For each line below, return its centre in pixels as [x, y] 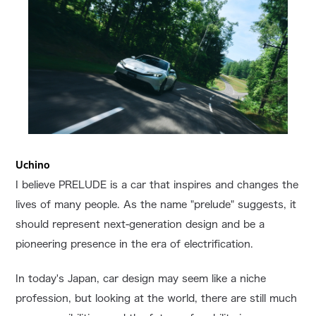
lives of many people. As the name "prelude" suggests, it [156, 205]
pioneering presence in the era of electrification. [135, 244]
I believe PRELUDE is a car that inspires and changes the [157, 185]
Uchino [33, 165]
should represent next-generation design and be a [140, 225]
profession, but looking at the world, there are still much [157, 299]
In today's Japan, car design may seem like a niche [141, 279]
